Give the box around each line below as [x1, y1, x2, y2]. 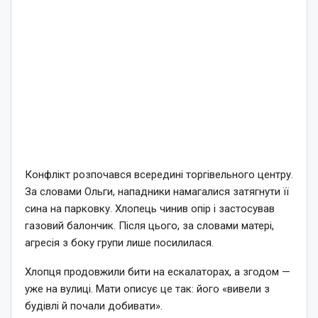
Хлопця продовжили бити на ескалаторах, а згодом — [25, 265, 290, 278]
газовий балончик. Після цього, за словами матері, [25, 219, 274, 232]
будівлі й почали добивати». [25, 299, 163, 312]
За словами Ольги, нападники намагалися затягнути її [25, 185, 289, 198]
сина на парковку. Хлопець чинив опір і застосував [25, 202, 275, 215]
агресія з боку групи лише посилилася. [25, 236, 214, 249]
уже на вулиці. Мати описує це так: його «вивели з [25, 282, 270, 295]
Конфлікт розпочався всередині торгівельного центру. [25, 168, 293, 181]
